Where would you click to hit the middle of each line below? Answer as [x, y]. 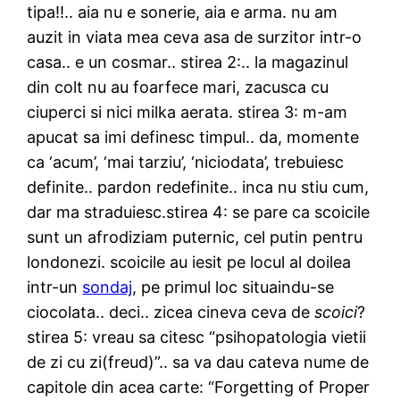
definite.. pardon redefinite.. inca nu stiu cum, [198, 187]
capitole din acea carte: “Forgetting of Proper [199, 387]
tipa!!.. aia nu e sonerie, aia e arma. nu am [183, 12]
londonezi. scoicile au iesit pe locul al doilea [189, 262]
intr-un [55, 287]
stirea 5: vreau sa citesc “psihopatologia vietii [197, 337]
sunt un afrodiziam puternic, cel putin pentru [195, 237]
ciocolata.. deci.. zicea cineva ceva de [171, 312]
